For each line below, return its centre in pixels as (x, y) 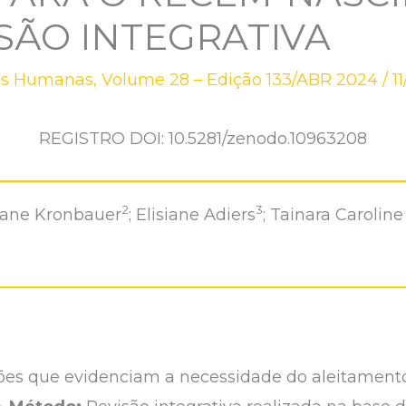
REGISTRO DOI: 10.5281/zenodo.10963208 (203, 139)
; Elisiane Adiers (192, 214)
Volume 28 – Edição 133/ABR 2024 (240, 80)
